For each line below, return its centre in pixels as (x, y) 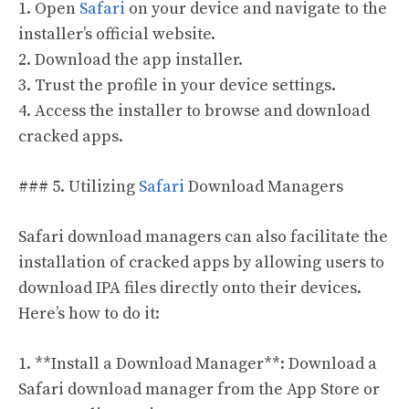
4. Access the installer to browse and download (194, 111)
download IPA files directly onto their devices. (190, 288)
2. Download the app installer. (131, 60)
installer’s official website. (117, 35)
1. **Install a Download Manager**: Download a (198, 364)
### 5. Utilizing (77, 187)
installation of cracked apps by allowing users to (201, 263)
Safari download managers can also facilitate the (203, 237)
